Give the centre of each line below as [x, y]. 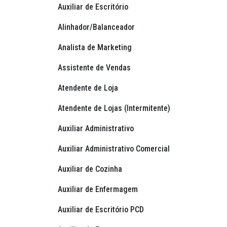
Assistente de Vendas [95, 68]
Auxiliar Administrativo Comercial [115, 149]
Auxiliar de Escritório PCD [102, 210]
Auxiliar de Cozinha [91, 169]
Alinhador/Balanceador [97, 27]
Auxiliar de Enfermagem [99, 190]
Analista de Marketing [96, 48]
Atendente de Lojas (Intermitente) [115, 108]
